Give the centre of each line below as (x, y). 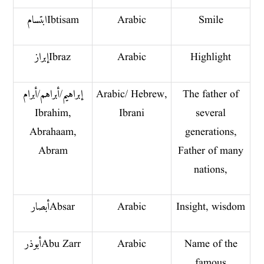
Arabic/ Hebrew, (132, 94)
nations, (211, 170)
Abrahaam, (53, 132)
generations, (211, 132)
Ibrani (132, 113)
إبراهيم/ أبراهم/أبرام (53, 94)
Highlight (211, 57)
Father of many (211, 151)
